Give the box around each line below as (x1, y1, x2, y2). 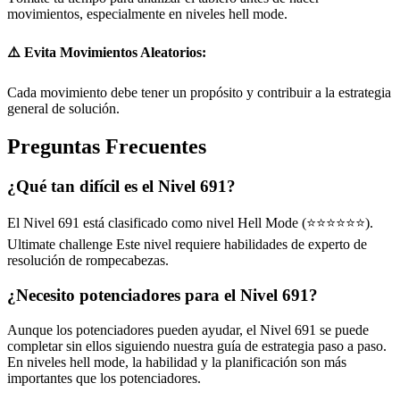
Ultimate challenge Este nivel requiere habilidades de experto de (7, 237, 367, 253)
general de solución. (7, 100, 120, 116)
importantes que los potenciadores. (7, 370, 201, 386)
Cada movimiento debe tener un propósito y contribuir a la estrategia (7, 84, 391, 100)
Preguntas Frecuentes (7, 134, 206, 158)
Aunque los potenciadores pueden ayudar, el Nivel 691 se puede (7, 321, 369, 337)
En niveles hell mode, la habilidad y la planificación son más (7, 354, 346, 370)
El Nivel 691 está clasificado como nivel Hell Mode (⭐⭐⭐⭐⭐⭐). (7, 215, 373, 231)
